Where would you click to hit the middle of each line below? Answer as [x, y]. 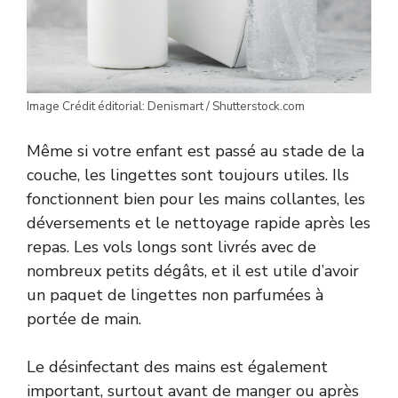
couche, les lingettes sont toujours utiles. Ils [188, 175]
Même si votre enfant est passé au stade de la [195, 151]
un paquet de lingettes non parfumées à [175, 295]
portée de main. [84, 319]
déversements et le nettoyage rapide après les [199, 223]
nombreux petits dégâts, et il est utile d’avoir [193, 271]
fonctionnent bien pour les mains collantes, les [196, 199]
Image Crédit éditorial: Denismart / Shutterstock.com [166, 107]
